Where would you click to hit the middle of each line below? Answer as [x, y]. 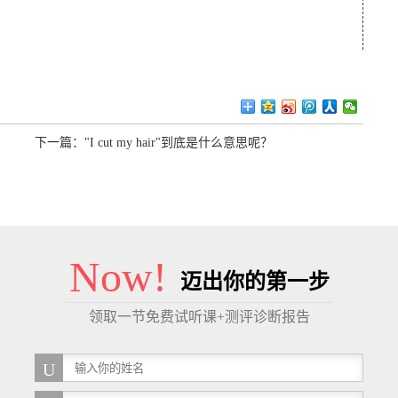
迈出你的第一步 [255, 281]
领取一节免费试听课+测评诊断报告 [199, 316]
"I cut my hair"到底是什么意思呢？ [179, 142]
